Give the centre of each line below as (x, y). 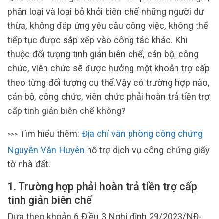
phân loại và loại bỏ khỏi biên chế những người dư (106, 11)
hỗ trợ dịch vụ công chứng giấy (147, 150)
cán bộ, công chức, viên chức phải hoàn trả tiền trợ (109, 96)
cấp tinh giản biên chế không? (66, 110)
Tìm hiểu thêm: (50, 133)
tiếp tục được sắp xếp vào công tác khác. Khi (98, 40)
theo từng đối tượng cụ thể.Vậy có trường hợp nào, (109, 82)
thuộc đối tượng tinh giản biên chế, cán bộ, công (103, 54)
